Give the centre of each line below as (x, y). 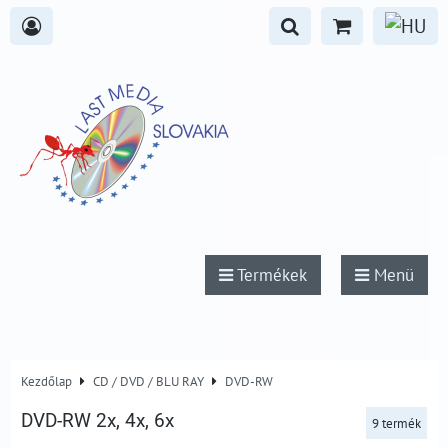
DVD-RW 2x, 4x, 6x (97, 420)
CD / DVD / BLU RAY (148, 381)
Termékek (270, 275)
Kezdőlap (46, 381)
